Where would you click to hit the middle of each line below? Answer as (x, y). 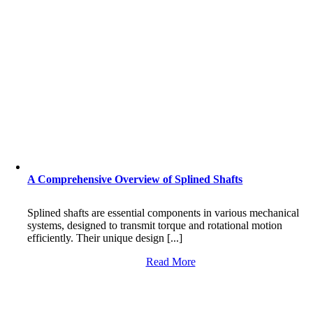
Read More (170, 262)
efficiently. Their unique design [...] (105, 238)
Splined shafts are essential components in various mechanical (163, 213)
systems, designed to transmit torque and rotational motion (155, 225)
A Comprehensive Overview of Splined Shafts (135, 179)
